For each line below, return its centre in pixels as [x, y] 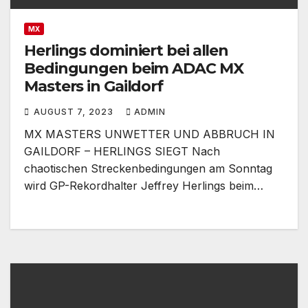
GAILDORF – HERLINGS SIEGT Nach [122, 151]
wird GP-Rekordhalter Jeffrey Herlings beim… [144, 185]
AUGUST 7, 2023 [75, 111]
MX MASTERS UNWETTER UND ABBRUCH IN [150, 134]
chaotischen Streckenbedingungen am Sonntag [148, 168]
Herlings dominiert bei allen [126, 50]
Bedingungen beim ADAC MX [134, 68]
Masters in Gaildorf [94, 86]
